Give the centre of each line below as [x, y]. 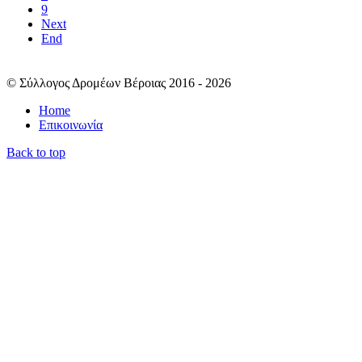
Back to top [36, 152]
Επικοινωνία [71, 124]
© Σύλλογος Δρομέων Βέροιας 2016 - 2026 [119, 82]
